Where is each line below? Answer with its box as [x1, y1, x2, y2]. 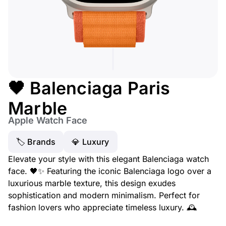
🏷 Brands [16, 137, 56, 147]
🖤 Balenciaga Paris [8, 78, 171, 98]
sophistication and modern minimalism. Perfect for [8, 190, 200, 200]
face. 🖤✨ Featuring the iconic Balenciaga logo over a [8, 166, 211, 176]
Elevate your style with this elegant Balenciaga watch [8, 154, 209, 164]
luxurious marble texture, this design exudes [8, 178, 176, 188]
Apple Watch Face [8, 115, 87, 126]
